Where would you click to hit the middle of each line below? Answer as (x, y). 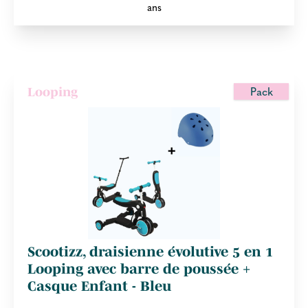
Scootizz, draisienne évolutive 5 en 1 (150, 251)
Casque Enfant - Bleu (99, 286)
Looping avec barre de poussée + (139, 268)
